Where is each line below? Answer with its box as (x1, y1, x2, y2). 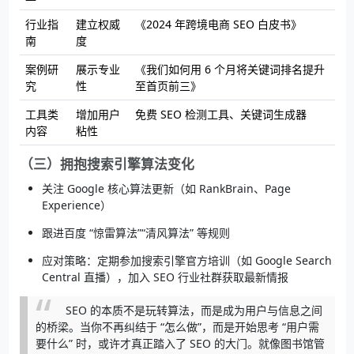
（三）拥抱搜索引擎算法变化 (19, 154, 194, 173)
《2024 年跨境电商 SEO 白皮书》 (134, 16, 302, 32)
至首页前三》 (134, 77, 201, 93)
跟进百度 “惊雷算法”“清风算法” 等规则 (41, 224, 230, 240)
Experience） (41, 197, 111, 213)
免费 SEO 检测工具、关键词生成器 (134, 106, 307, 122)
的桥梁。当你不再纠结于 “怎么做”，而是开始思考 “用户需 (35, 318, 319, 334)
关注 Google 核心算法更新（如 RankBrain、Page (41, 180, 291, 196)
